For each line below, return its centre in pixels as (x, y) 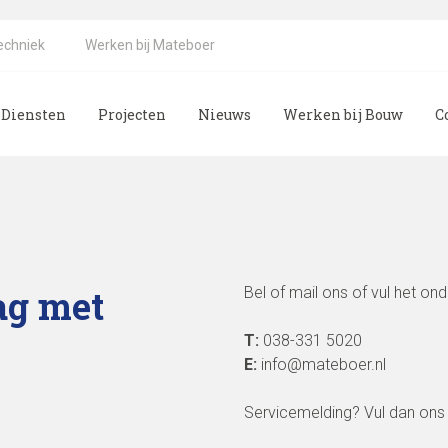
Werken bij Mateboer (150, 45)
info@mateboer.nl (321, 364)
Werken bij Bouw (343, 114)
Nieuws (224, 114)
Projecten (132, 114)
